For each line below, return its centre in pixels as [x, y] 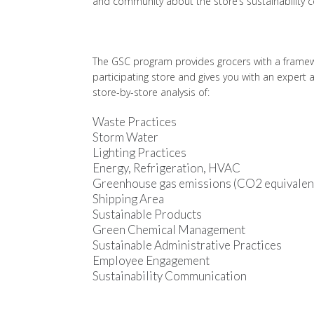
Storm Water [125, 137]
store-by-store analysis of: [151, 92]
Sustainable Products [147, 214]
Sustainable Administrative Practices [187, 245]
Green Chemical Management [169, 229]
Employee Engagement [151, 260]
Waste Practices [135, 121]
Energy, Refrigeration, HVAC [166, 168]
